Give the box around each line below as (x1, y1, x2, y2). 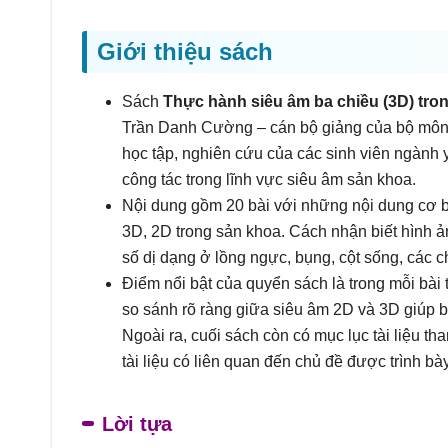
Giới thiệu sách (97, 38, 273, 65)
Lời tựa (102, 413, 172, 435)
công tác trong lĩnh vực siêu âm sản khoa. (122, 171, 416, 188)
